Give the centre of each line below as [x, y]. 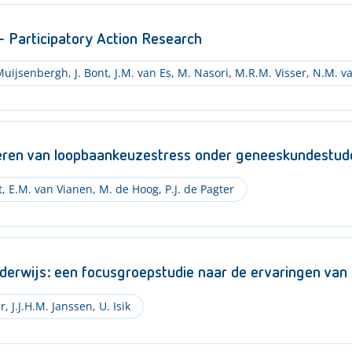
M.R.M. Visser [269, 72]
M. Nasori [201, 72]
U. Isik [113, 306]
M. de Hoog [127, 189]
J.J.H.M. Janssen [50, 306]
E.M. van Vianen [49, 189]
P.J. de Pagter [198, 189]
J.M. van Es [141, 72]
